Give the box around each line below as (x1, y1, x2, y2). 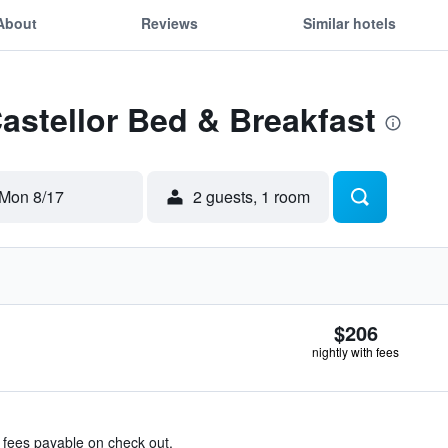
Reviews (141, 12, 199, 33)
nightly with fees (312, 343, 399, 360)
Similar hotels (302, 12, 396, 33)
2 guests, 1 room (193, 185, 310, 208)
